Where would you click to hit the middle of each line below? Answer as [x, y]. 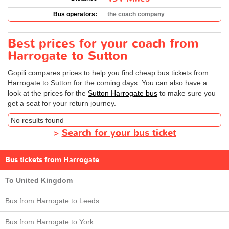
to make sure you [187, 93]
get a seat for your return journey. [62, 103]
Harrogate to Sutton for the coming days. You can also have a [107, 83]
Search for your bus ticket [119, 133]
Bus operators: [75, 14]
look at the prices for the [48, 93]
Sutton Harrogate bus [123, 93]
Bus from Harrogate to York [49, 222]
